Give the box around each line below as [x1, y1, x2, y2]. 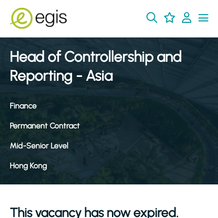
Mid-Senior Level [10, 141, 68, 150]
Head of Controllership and [10, 48, 182, 66]
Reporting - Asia [10, 67, 112, 85]
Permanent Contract [10, 121, 80, 130]
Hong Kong [10, 161, 47, 170]
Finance [10, 101, 36, 110]
